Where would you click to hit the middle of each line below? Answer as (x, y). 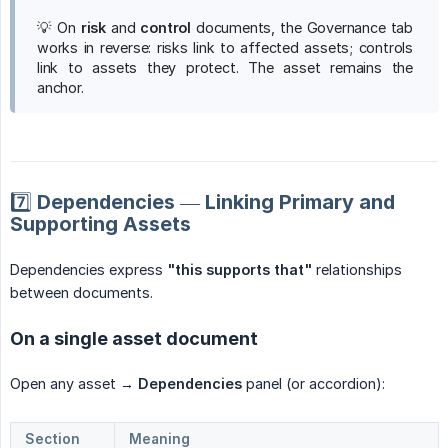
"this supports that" (239, 269)
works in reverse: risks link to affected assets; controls (225, 47)
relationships (357, 269)
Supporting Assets (100, 223)
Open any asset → (74, 383)
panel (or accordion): (313, 383)
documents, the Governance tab (302, 27)
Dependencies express (88, 269)
